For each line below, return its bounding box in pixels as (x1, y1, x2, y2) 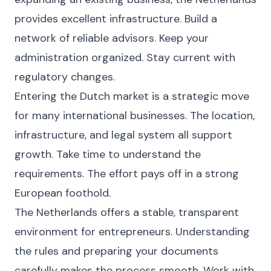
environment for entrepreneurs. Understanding (15, 224, 250, 239)
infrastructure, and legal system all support (15, 128, 232, 142)
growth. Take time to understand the (15, 147, 201, 162)
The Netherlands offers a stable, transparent (15, 205, 239, 220)
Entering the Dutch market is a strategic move (15, 89, 249, 103)
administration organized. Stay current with (15, 50, 235, 65)
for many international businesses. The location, (15, 108, 255, 123)
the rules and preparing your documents (15, 244, 218, 258)
